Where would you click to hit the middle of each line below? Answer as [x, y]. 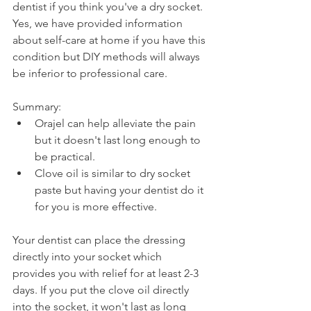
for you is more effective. [96, 206]
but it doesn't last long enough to [119, 140]
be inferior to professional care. [90, 73]
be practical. [65, 156]
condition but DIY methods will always [108, 56]
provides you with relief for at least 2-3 [107, 273]
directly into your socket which [89, 256]
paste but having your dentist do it [120, 190]
